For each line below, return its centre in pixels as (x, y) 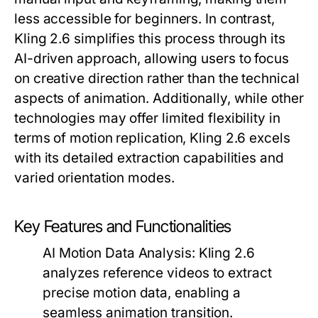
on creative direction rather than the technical (157, 78)
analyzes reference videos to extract (157, 273)
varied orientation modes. (94, 178)
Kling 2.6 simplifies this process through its (150, 39)
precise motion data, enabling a (142, 293)
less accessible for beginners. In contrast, (144, 19)
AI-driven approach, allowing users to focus (152, 59)
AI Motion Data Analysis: (119, 253)
